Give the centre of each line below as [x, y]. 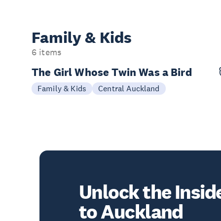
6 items [47, 52]
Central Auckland [129, 88]
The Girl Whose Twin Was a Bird [112, 72]
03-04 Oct [65, 82]
